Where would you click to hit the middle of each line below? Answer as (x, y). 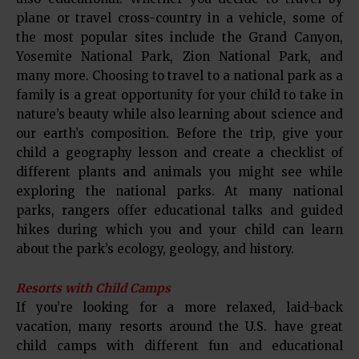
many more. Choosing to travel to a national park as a (179, 76)
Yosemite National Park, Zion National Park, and (179, 57)
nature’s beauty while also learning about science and (179, 115)
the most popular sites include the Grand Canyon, (179, 38)
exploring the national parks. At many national (179, 192)
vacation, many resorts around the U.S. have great (179, 327)
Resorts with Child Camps (93, 288)
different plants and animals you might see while (179, 172)
